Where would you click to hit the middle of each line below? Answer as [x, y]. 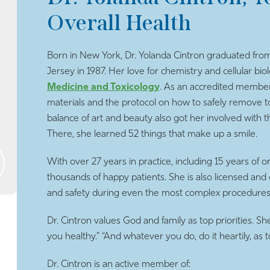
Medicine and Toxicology [103, 87]
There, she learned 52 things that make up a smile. [152, 134]
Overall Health [119, 23]
